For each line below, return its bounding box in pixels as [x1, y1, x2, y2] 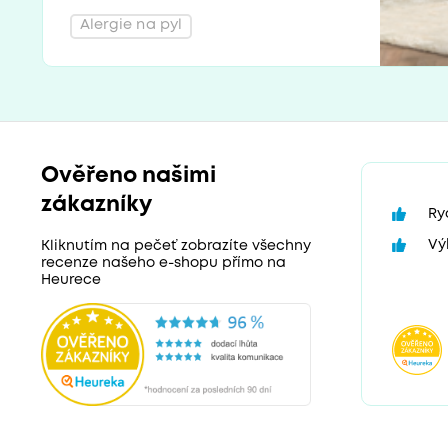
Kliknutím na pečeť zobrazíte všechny [40, 239, 311, 252]
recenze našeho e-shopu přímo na [40, 256, 286, 269]
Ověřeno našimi [40, 165, 216, 186]
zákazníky [40, 194, 152, 215]
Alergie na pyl [79, 19, 183, 33]
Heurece [40, 273, 101, 286]
